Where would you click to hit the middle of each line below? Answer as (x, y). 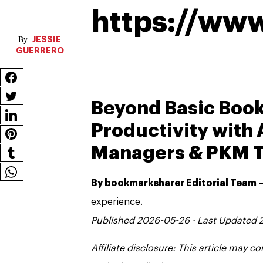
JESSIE (46, 39)
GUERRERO (40, 50)
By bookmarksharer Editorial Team (174, 183)
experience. (117, 202)
